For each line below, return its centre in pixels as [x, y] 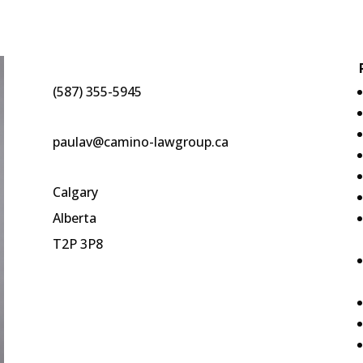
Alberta [74, 218]
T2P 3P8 [77, 243]
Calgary [75, 192]
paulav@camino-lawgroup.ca [140, 142]
